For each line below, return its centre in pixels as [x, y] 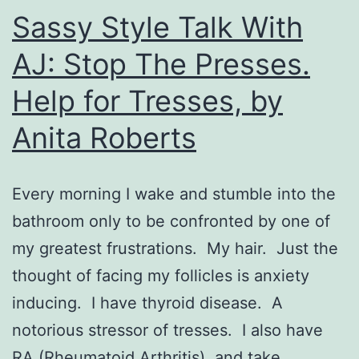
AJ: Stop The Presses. [161, 64]
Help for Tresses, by [147, 101]
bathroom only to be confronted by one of [171, 221]
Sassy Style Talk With [157, 27]
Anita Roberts [104, 137]
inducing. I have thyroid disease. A [147, 303]
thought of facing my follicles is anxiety [161, 275]
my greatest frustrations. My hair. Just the [175, 248]
